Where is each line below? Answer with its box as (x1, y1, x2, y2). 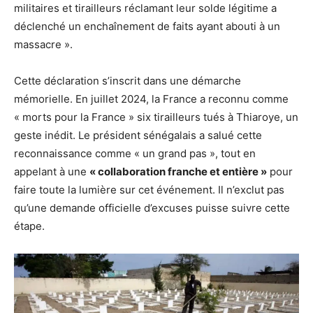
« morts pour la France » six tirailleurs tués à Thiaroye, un (14, 110, 298, 124)
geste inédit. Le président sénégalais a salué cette (14, 128, 262, 142)
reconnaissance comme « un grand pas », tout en (14, 146, 256, 160)
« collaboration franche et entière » (89, 164, 267, 178)
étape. (14, 219, 45, 233)
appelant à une (14, 164, 89, 178)
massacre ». (14, 37, 73, 51)
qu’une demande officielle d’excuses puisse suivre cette (14, 201, 290, 214)
